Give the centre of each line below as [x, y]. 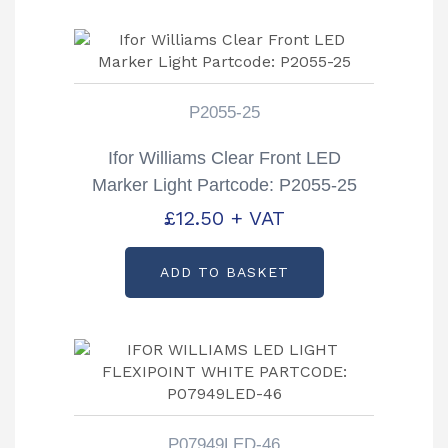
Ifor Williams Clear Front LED [224, 157]
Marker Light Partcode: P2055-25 [224, 184]
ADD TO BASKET [224, 272]
